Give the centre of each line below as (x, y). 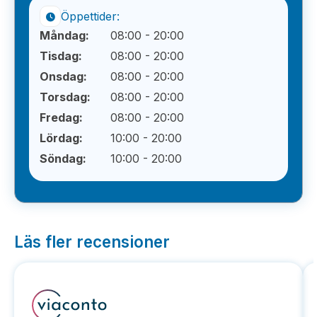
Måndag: (64, 35)
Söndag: (63, 158)
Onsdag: (63, 76)
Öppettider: (90, 16)
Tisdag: (61, 56)
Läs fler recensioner (92, 242)
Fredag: (61, 117)
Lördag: (61, 138)
